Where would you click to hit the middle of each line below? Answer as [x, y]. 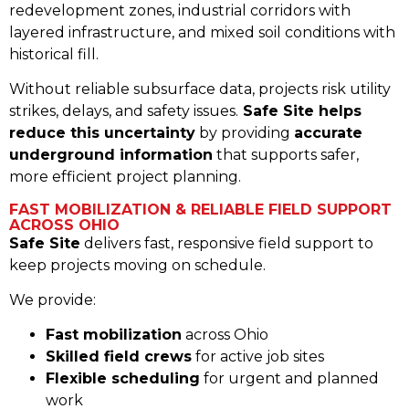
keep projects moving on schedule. [137, 265]
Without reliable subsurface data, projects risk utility [200, 89]
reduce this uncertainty [102, 133]
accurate [328, 133]
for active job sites [258, 357]
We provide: [52, 299]
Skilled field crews [119, 357]
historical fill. [54, 54]
